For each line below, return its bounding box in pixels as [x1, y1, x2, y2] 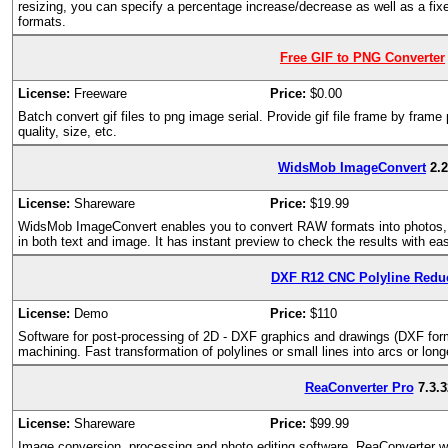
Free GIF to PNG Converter [280, 50, 445, 66]
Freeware [70, 86, 127, 101]
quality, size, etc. [18, 124, 117, 139]
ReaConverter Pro [304, 380, 414, 396]
